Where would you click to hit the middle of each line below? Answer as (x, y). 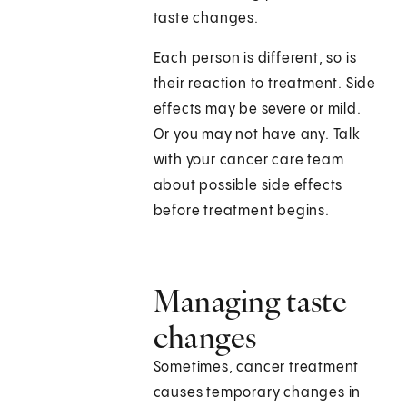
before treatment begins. (241, 212)
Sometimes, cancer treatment (256, 368)
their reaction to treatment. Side (265, 84)
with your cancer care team (248, 161)
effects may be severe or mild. (257, 110)
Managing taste (250, 301)
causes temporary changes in (257, 393)
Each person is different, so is (255, 59)
